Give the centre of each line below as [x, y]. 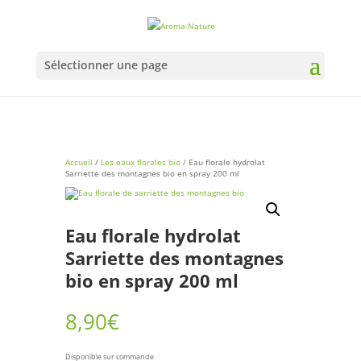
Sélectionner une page [106, 64]
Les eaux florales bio [140, 162]
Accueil [79, 162]
